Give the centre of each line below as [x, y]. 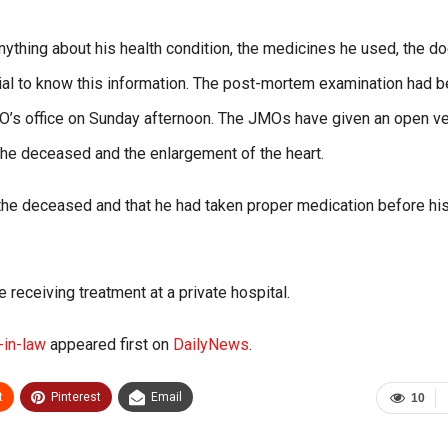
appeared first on [109, 345]
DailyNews [211, 345]
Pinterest [76, 397]
